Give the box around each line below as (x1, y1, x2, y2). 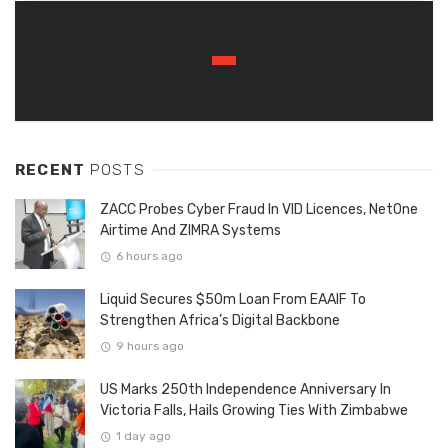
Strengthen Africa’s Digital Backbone (100, 312, 340, 330)
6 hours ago (115, 248, 183, 263)
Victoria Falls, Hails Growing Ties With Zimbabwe (100, 402, 408, 420)
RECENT (15, 161, 90, 180)
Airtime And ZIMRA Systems (100, 222, 281, 240)
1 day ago (115, 428, 171, 443)
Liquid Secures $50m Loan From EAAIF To (100, 291, 366, 309)
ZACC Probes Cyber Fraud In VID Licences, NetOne (100, 201, 418, 219)
